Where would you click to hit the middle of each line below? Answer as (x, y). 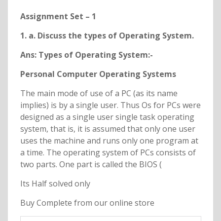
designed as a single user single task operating (107, 117)
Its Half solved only (55, 184)
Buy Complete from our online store (87, 203)
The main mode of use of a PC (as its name (99, 93)
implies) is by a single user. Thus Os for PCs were (110, 105)
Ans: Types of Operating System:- (86, 55)
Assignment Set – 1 (58, 17)
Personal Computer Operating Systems (98, 74)
